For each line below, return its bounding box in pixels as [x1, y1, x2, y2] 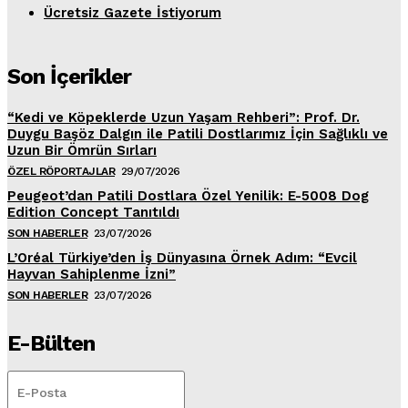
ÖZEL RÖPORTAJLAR [7, 164, 115, 178]
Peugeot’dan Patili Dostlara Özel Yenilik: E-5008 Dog [7, 187, 369, 204]
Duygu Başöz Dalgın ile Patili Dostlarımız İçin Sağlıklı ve [7, 125, 388, 142]
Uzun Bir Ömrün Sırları [7, 141, 157, 158]
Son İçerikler [7, 63, 131, 89]
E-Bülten [7, 330, 95, 356]
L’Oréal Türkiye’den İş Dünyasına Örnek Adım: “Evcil [7, 249, 357, 266]
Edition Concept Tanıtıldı [7, 203, 179, 220]
